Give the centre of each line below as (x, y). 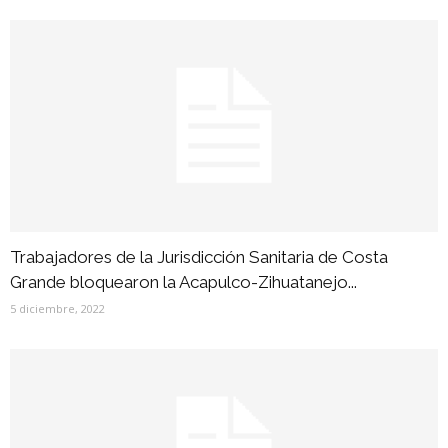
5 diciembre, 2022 (57, 308)
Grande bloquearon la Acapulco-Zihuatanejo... (183, 281)
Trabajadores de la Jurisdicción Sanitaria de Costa (199, 256)
